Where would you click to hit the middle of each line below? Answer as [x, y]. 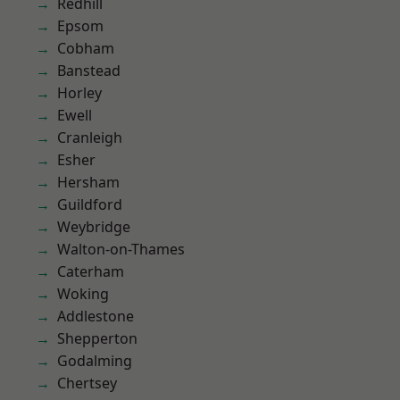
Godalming [95, 361]
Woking [83, 294]
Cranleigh [90, 137]
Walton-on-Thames [121, 249]
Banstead [89, 71]
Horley [79, 93]
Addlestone [96, 316]
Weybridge [94, 227]
